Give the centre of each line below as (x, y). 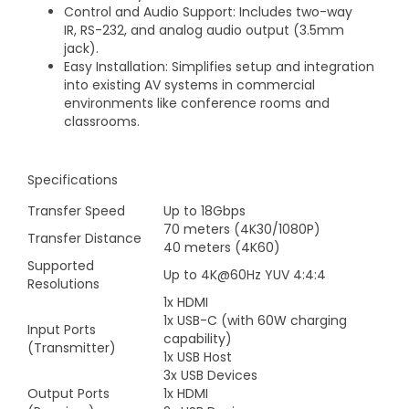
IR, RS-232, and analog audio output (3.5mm (204, 30)
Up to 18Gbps (204, 211)
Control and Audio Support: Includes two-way (208, 12)
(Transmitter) (72, 348)
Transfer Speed (76, 211)
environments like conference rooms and (197, 103)
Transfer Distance (84, 238)
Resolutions (63, 284)
